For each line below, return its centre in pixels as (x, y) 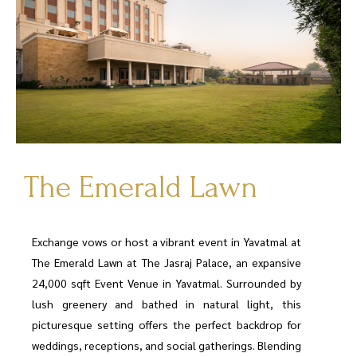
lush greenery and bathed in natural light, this (167, 303)
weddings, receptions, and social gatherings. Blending (167, 345)
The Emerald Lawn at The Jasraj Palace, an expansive (167, 262)
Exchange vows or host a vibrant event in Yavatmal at (167, 241)
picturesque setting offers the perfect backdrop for (167, 324)
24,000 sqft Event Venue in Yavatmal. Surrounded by (167, 282)
